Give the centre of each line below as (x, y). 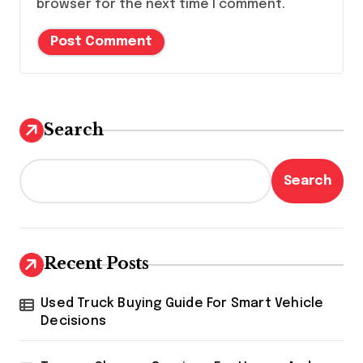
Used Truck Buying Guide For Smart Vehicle (182, 304)
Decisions (74, 322)
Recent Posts (96, 264)
